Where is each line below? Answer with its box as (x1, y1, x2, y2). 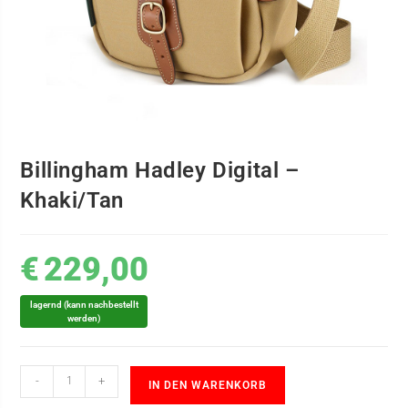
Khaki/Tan (20, 187, 124, 213)
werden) (66, 312, 101, 323)
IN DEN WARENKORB (148, 378, 268, 392)
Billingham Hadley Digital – (20, 157, 300, 183)
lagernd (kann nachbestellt (29, 299, 138, 310)
